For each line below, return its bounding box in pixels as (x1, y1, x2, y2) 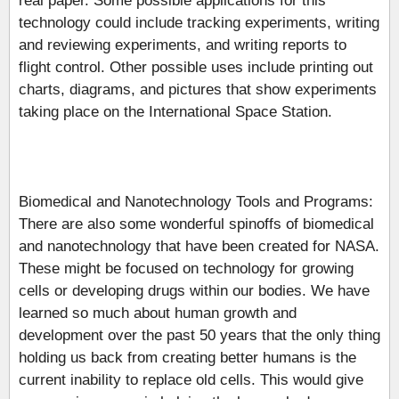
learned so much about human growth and (19, 304, 297, 322)
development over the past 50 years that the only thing (19, 326, 380, 344)
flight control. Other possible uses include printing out (19, 58, 373, 76)
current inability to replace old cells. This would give (19, 370, 363, 388)
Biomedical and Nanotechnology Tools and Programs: (19, 192, 373, 210)
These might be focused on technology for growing (19, 259, 354, 277)
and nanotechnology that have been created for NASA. (19, 237, 379, 255)
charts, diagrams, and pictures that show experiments (19, 80, 377, 98)
